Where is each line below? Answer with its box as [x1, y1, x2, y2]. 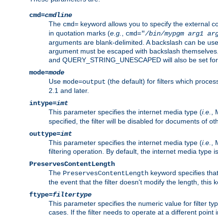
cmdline [45, 11, 72, 19]
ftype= [29, 190, 53, 199]
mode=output [63, 77, 106, 86]
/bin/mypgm [145, 29, 184, 37]
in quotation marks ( [49, 29, 110, 37]
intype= [29, 99, 56, 107]
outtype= [29, 129, 60, 138]
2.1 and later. [49, 86, 89, 94]
